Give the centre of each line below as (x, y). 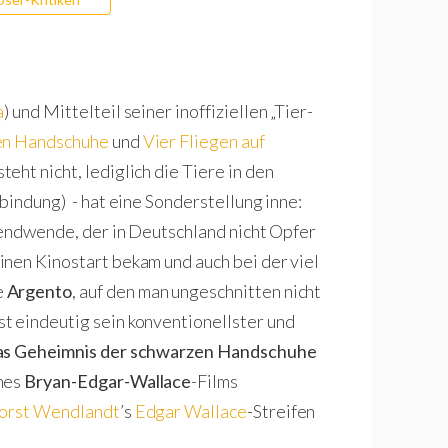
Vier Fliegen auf (203, 140)
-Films (214, 380)
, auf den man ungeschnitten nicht (197, 290)
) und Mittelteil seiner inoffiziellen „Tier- (159, 110)
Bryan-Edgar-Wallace (108, 380)
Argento (39, 290)
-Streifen (281, 410)
